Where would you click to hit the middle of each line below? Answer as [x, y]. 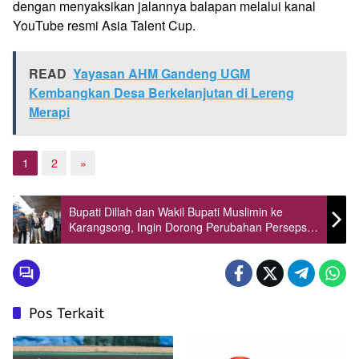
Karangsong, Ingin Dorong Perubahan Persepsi [189, 226]
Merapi [49, 111]
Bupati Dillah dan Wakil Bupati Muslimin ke [176, 211]
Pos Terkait [67, 312]
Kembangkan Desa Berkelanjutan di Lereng [161, 92]
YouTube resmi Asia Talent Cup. [104, 25]
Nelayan [90, 242]
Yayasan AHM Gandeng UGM [161, 73]
